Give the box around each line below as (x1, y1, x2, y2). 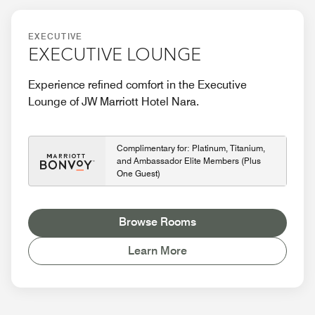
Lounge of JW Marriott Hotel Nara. (28, 95, 199, 109)
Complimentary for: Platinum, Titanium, (117, 143, 265, 154)
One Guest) (117, 168, 160, 179)
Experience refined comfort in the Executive (28, 78, 247, 92)
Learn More (128, 244, 187, 258)
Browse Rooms (119, 215, 196, 229)
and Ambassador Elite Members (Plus (117, 155, 261, 167)
